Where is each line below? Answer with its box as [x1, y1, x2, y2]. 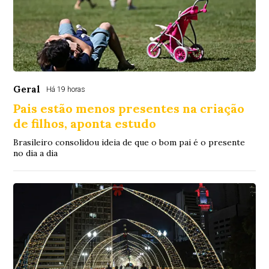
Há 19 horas [46, 85, 86, 94]
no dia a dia [13, 148, 58, 159]
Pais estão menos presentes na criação [13, 101, 245, 116]
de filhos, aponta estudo [13, 116, 157, 131]
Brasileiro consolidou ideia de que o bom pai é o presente [13, 137, 246, 148]
